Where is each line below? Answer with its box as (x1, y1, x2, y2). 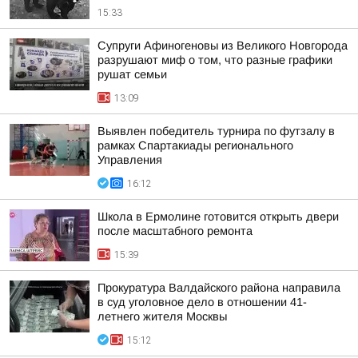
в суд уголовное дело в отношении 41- (97, 296, 307, 308)
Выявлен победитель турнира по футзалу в (97, 125, 335, 137)
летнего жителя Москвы (97, 310, 227, 323)
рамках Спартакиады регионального (97, 139, 293, 152)
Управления (97, 153, 162, 166)
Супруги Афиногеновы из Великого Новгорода (97, 39, 348, 52)
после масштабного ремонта (97, 225, 253, 237)
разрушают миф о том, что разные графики (97, 54, 332, 66)
